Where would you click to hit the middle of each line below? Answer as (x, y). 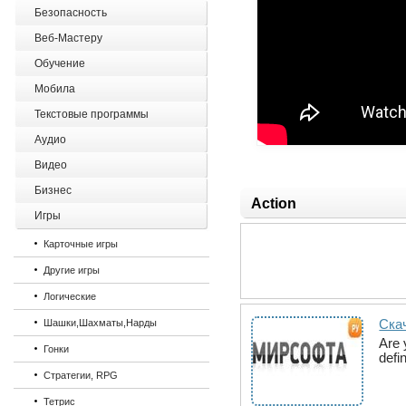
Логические (70, 296)
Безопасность (71, 13)
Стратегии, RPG (81, 375)
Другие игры (72, 270)
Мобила (55, 89)
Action (274, 203)
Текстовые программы (92, 114)
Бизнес (53, 190)
